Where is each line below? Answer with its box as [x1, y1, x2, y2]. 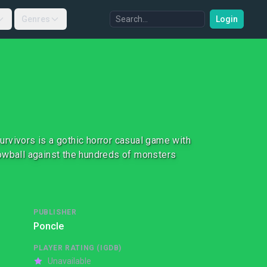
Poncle [33, 221, 64, 232]
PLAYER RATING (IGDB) [33, 244, 122, 252]
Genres [21, 14, 50, 24]
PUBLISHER [33, 208, 77, 216]
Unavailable [48, 256, 91, 266]
